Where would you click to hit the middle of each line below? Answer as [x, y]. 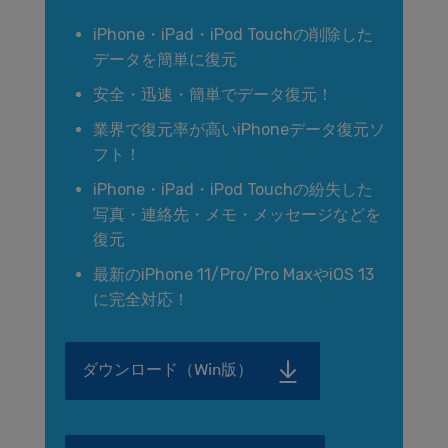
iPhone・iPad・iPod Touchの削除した [233, 35]
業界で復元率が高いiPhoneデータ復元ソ [239, 130]
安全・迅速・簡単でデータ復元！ [213, 95]
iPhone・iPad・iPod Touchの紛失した [233, 190]
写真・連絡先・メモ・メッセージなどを [237, 215]
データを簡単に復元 [165, 60]
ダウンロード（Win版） [167, 371]
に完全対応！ [141, 300]
